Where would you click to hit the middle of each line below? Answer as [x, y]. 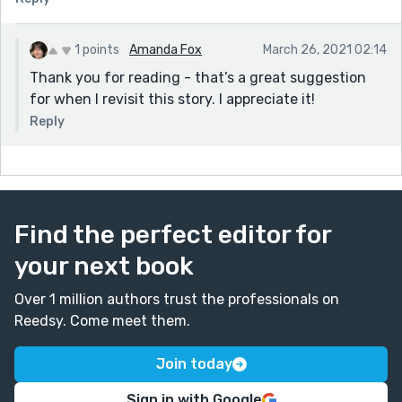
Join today [194, 363]
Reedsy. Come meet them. [102, 320]
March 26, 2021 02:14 [325, 49]
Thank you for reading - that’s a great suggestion [198, 77]
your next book [104, 266]
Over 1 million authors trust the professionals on [177, 299]
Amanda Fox [166, 49]
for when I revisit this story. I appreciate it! [172, 99]
